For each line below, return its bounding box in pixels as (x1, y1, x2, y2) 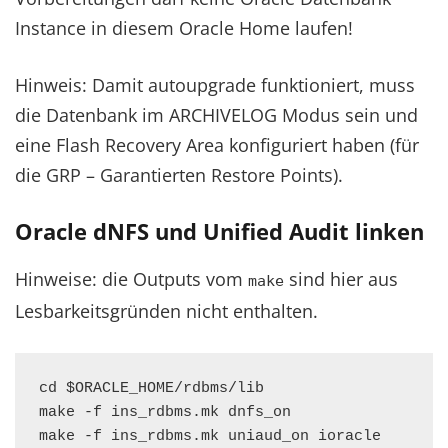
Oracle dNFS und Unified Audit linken (15, 216, 424, 246)
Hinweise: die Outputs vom (15, 267, 248, 291)
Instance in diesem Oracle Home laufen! (15, 16, 353, 40)
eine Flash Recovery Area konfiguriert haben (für (15, 133, 419, 157)
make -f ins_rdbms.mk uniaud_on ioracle (39, 428, 381, 445)
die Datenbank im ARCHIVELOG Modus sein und (15, 103, 418, 127)
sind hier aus (284, 267, 398, 291)
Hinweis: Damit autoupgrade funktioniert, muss (15, 73, 415, 97)
